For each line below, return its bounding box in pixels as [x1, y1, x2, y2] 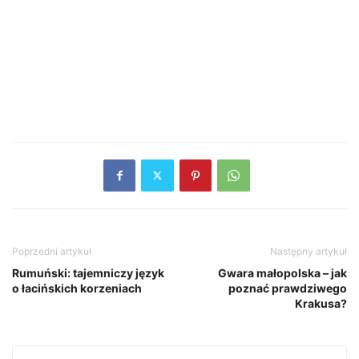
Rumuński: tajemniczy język [12, 265, 164, 280]
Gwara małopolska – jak [218, 265, 347, 280]
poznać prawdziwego [228, 280, 347, 295]
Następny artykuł [270, 244, 347, 257]
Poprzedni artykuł [12, 244, 91, 257]
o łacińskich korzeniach [12, 280, 142, 295]
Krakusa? [295, 296, 347, 310]
